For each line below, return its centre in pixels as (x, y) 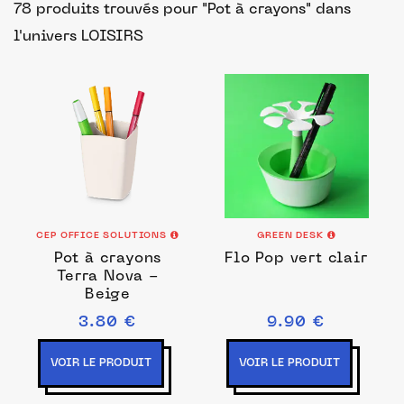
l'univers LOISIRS (78, 37)
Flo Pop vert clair (296, 259)
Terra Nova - (108, 277)
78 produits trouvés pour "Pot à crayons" (162, 10)
